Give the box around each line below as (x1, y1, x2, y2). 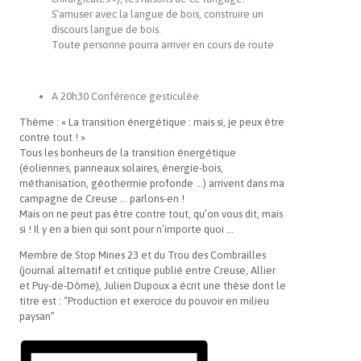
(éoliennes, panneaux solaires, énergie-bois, (19, 161, 223, 174)
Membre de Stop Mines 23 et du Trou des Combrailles (19, 248, 266, 261)
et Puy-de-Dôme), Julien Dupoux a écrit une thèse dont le (19, 279, 286, 292)
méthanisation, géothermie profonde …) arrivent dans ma (19, 176, 284, 189)
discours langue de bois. (52, 23, 161, 35)
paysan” (19, 309, 55, 322)
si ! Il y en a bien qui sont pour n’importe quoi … (19, 222, 234, 235)
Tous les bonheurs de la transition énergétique (19, 146, 236, 159)
